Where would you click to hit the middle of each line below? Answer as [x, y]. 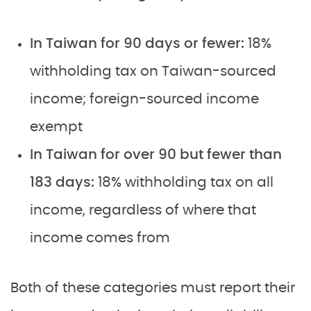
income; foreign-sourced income [144, 99]
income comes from [100, 238]
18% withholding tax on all [186, 183]
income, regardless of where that [143, 210]
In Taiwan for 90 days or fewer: [139, 44]
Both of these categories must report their [153, 288]
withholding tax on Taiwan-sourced [153, 72]
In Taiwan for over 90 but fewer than [156, 155]
